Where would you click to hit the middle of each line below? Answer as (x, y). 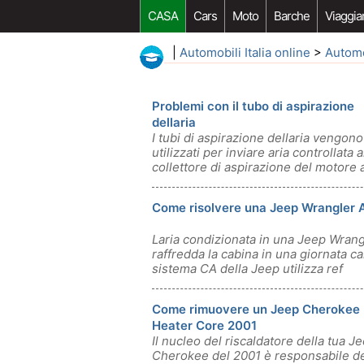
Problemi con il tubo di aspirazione (253, 106)
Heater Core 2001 (204, 325)
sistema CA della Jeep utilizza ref (247, 269)
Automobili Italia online (245, 52)
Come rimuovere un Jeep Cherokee (256, 309)
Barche (292, 16)
